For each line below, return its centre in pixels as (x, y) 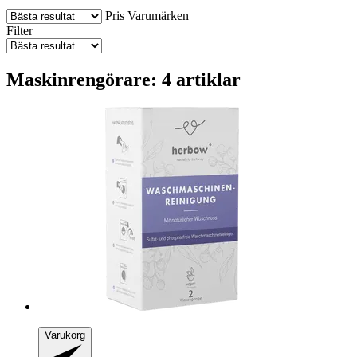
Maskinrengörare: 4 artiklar (124, 79)
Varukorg (65, 335)
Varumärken (158, 15)
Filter (20, 30)
